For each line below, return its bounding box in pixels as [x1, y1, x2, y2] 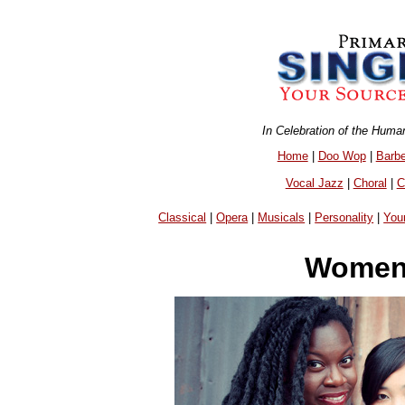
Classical [158, 211, 207, 225]
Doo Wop [317, 148, 366, 163]
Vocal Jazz [285, 175, 344, 190]
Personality [315, 211, 374, 225]
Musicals [258, 211, 306, 225]
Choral [353, 175, 387, 190]
